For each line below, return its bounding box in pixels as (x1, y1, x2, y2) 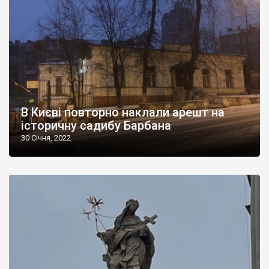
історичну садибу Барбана (21, 118, 171, 133)
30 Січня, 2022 (21, 133, 71, 142)
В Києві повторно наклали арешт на (21, 104, 225, 119)
